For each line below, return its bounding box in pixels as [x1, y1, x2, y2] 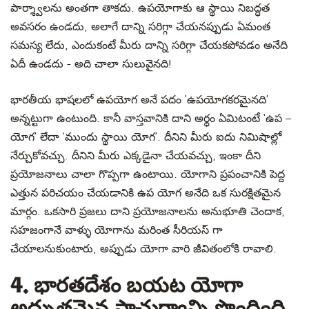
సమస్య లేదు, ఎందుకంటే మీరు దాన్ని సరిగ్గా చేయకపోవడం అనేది [10, 39, 288, 52]
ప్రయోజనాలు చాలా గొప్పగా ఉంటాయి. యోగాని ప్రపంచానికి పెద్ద [10, 168, 285, 181]
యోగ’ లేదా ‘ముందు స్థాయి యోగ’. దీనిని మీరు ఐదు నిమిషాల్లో [10, 131, 281, 143]
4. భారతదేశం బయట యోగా [10, 277, 243, 297]
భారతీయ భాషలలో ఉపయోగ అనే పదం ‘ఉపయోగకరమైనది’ [10, 94, 268, 106]
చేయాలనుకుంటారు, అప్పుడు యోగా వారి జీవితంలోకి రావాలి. [10, 243, 277, 255]
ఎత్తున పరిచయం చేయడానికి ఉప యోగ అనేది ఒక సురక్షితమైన [10, 187, 281, 199]
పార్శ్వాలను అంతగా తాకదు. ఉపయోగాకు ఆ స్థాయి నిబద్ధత [10, 2, 270, 14]
